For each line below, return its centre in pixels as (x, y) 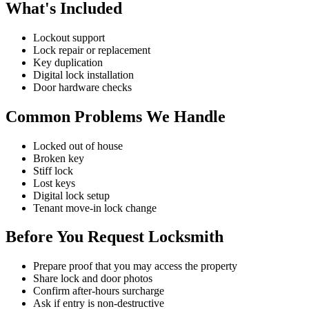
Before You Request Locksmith (114, 237)
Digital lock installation (83, 74)
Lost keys (54, 183)
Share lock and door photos (93, 279)
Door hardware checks (82, 87)
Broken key (59, 158)
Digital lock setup (71, 195)
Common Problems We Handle (116, 116)
